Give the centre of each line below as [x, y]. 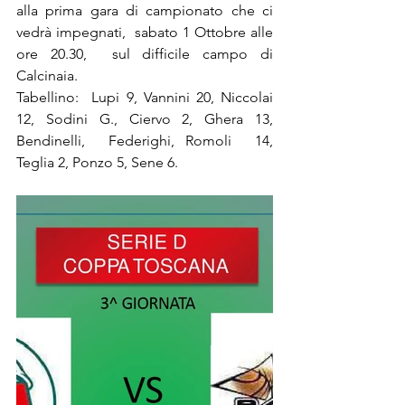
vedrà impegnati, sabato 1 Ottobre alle [145, 32]
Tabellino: [47, 97]
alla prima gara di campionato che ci [145, 10]
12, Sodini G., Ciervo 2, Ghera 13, [145, 119]
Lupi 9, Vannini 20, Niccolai [183, 97]
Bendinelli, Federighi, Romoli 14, [145, 141]
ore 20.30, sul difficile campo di [145, 54]
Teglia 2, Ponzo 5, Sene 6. [97, 162]
